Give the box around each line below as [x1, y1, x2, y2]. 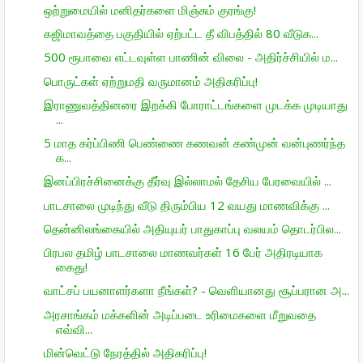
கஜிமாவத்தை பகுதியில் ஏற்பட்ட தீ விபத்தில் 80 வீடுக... [43, 25, 318, 41]
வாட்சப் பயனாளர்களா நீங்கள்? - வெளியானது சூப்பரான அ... [43, 282, 349, 299]
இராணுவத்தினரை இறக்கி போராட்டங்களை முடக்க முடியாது [43, 96, 348, 113]
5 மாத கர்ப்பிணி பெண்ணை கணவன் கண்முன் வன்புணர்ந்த [43, 135, 345, 151]
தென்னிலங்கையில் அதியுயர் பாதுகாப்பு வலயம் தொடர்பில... [43, 220, 341, 237]
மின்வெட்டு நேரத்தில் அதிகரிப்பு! [43, 344, 207, 361]
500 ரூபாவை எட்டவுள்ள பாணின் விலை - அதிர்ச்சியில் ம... [43, 49, 338, 66]
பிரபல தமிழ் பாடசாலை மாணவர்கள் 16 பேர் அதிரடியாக [43, 244, 322, 260]
